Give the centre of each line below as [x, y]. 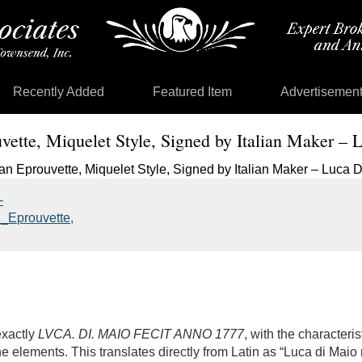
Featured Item [192, 91]
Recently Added [59, 91]
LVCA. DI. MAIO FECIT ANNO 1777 [141, 334]
